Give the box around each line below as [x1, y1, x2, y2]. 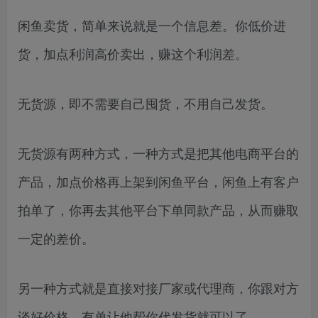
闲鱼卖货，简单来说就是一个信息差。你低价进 [18, 15, 286, 34]
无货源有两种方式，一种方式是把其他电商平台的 [18, 143, 299, 162]
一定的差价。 [18, 228, 94, 247]
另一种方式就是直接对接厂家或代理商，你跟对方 [18, 278, 299, 297]
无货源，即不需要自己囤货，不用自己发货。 [18, 93, 273, 112]
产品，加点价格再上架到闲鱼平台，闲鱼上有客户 [18, 171, 299, 190]
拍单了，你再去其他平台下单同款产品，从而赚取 [18, 199, 299, 219]
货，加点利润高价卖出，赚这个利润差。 [18, 43, 248, 62]
